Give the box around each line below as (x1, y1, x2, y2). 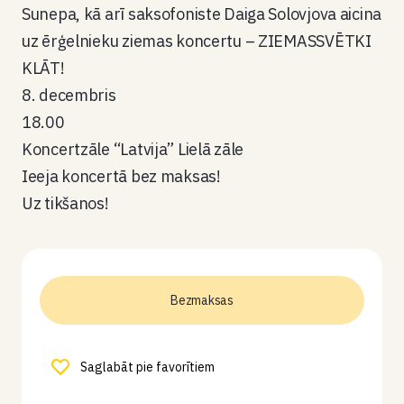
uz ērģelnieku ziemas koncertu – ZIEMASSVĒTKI (22, 31, 372, 51)
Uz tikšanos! (22, 193, 109, 214)
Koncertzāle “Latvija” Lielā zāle (22, 139, 244, 160)
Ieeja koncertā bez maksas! (22, 166, 221, 187)
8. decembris (22, 85, 116, 106)
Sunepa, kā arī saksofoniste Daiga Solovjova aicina (22, 4, 382, 24)
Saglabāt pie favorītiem (80, 359, 215, 375)
